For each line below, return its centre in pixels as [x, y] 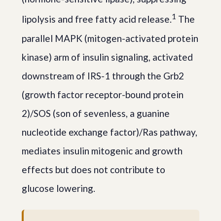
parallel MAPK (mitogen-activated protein [110, 38]
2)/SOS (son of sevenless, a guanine [96, 113]
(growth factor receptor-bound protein [103, 94]
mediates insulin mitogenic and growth [102, 150]
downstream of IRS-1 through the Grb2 [103, 75]
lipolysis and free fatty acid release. [97, 19]
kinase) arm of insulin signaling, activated [107, 57]
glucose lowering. [58, 188]
